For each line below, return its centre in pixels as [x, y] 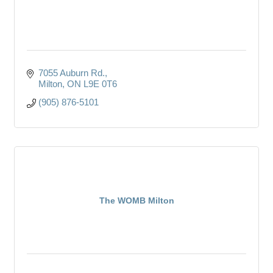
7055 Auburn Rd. [71, 73]
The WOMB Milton [136, 200]
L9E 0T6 [100, 83]
